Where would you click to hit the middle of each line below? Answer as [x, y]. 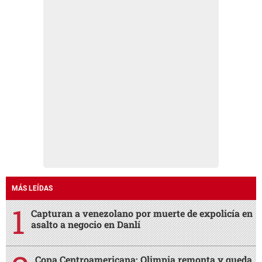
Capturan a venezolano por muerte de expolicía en [142, 213]
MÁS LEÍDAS [32, 189]
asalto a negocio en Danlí [86, 225]
